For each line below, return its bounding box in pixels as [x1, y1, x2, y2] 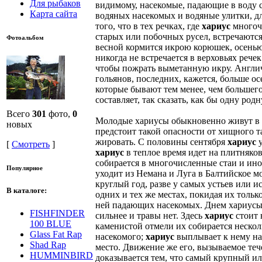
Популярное [6, 164, 43, 171]
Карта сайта [30, 8, 77, 19]
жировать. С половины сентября [95, 136, 227, 147]
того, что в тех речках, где [95, 20, 202, 31]
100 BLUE [30, 218, 71, 229]
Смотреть [12, 139, 50, 149]
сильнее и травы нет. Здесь [95, 210, 205, 220]
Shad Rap [30, 239, 66, 250]
